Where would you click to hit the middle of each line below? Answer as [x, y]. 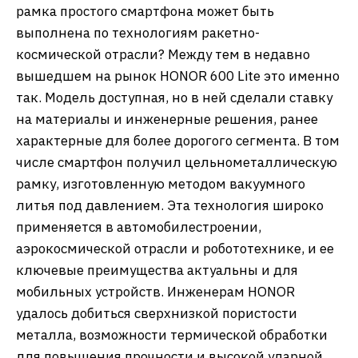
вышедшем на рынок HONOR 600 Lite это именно [178, 76]
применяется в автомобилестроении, [139, 227]
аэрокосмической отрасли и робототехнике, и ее [175, 249]
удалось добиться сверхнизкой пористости [157, 313]
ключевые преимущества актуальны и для [157, 270]
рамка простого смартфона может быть [145, 11]
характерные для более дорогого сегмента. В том [178, 141]
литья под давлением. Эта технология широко [170, 205]
